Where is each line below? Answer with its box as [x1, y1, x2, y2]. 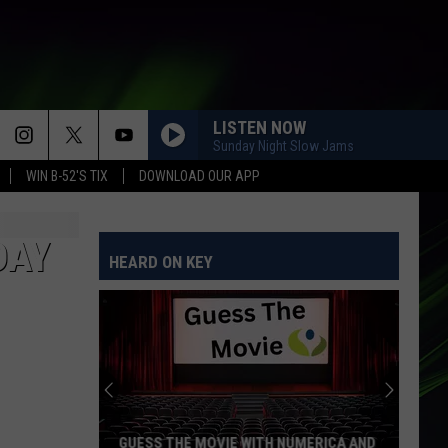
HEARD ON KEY [109, 252, 213, 272]
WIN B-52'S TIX [26, 168, 108, 184]
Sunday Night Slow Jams [213, 137, 354, 154]
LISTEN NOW [213, 116, 306, 138]
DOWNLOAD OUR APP [139, 168, 260, 184]
